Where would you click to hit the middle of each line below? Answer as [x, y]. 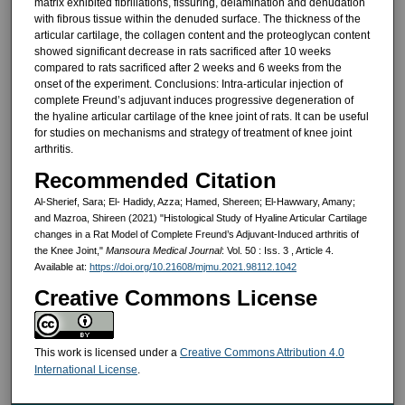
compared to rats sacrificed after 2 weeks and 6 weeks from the [188, 67]
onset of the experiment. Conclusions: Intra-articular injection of [188, 84]
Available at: [61, 267]
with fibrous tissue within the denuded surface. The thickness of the [197, 19]
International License [85, 369]
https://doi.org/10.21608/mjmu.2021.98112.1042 [193, 267]
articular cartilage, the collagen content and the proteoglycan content [202, 35]
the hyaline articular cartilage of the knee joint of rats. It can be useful [201, 116]
